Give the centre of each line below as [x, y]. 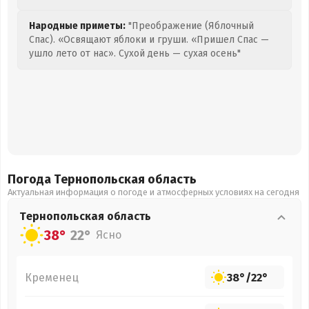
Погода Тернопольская [78, 179]
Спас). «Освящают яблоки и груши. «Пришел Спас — [149, 40]
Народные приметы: [77, 26]
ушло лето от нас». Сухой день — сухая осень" [135, 53]
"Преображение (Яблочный [190, 26]
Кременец [52, 277]
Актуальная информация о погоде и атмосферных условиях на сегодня [153, 192]
